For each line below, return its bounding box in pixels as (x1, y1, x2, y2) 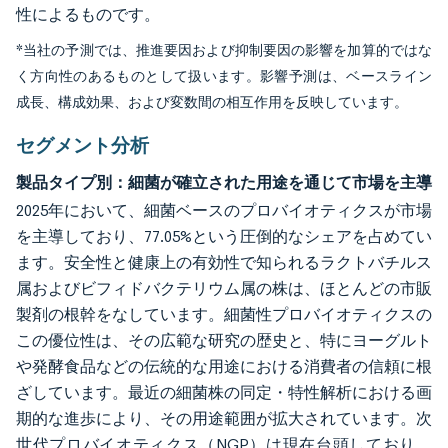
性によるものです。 (16, 5, 160, 24)
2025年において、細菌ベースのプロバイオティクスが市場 (16, 201, 432, 220)
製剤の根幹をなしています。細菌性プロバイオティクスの (16, 305, 432, 324)
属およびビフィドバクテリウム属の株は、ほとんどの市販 (16, 279, 432, 298)
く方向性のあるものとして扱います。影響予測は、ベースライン (16, 68, 432, 85)
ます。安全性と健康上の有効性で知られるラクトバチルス (16, 253, 432, 272)
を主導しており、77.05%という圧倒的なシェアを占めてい (16, 227, 432, 246)
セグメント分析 (16, 133, 149, 157)
